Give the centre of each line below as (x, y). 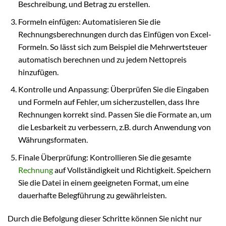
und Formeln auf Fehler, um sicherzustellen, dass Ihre (108, 102)
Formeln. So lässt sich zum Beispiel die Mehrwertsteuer (112, 46)
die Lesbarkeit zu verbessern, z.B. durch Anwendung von (114, 127)
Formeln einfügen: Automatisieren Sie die (89, 21)
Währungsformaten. (53, 140)
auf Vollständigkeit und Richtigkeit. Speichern (132, 170)
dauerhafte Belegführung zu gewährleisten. (92, 195)
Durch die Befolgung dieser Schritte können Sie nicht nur (105, 218)
